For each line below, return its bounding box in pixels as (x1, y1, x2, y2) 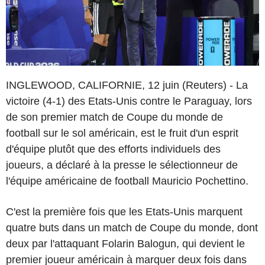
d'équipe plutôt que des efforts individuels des (6, 143, 221, 155)
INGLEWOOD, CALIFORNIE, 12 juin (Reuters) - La (6, 79, 248, 91)
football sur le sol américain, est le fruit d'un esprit (6, 127, 238, 139)
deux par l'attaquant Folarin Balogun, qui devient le (6, 237, 245, 250)
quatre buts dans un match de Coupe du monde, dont (6, 221, 258, 234)
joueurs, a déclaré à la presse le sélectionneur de (6, 159, 238, 171)
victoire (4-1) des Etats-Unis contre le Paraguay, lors (6, 95, 252, 107)
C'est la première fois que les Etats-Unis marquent (6, 205, 243, 218)
